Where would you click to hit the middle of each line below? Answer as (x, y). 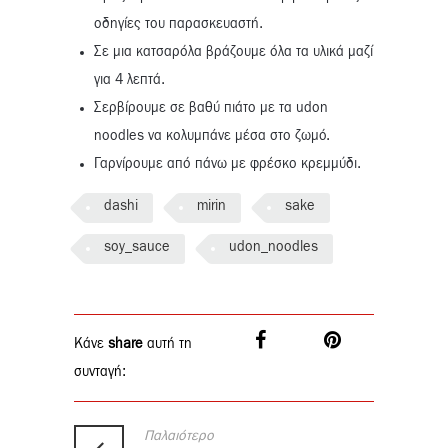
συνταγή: (100, 372)
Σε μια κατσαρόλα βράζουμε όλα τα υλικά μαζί (233, 52)
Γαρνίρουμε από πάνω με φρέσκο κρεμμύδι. (227, 164)
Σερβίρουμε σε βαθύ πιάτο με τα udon (211, 108)
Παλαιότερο (179, 436)
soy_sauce (137, 247)
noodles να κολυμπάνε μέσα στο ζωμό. (212, 136)
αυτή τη (167, 344)
